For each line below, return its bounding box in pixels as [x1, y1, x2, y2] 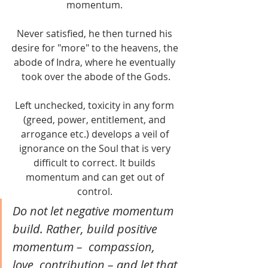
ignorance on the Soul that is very [19, 142, 173, 156]
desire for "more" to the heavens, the [11, 41, 181, 55]
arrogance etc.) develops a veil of [20, 127, 171, 141]
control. [77, 185, 115, 199]
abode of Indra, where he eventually [14, 56, 178, 69]
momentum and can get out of [25, 170, 166, 184]
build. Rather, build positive [13, 221, 160, 237]
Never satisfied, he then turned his [17, 27, 175, 41]
